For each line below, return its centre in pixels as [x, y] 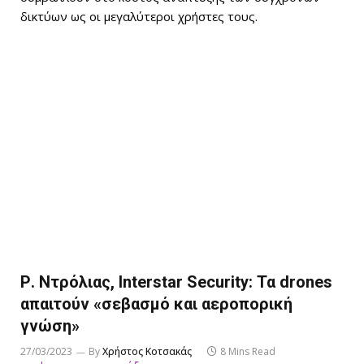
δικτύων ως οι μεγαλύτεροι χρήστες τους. [139, 16]
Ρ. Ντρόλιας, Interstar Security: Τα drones [176, 282]
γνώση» [50, 326]
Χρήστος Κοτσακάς [147, 352]
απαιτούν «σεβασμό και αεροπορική [156, 304]
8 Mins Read [248, 352]
